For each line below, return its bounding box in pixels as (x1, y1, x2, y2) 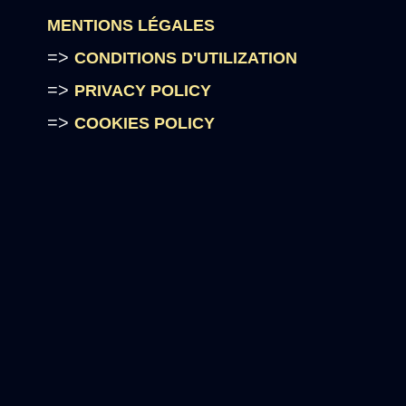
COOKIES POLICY (74, 114, 216, 132)
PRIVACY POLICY (74, 82, 212, 100)
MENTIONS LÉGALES (47, 16, 216, 34)
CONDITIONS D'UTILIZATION (74, 49, 298, 67)
